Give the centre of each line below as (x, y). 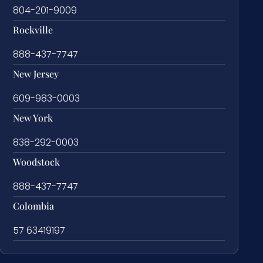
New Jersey (36, 73)
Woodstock (37, 161)
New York (33, 117)
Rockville (33, 29)
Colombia (34, 205)
